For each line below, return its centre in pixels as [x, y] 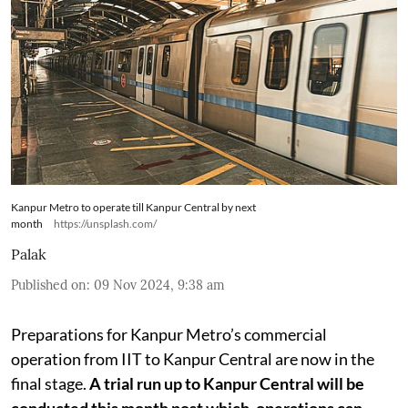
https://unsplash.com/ [105, 223]
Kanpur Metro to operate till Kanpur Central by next [133, 207]
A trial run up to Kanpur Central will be [227, 383]
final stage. [50, 383]
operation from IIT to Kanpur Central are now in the [193, 358]
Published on [49, 285]
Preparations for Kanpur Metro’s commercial [169, 334]
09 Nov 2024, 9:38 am [159, 285]
